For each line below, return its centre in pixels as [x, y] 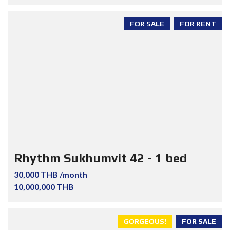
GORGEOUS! [145, 221]
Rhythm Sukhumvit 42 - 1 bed [101, 158]
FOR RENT [198, 23]
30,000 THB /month [51, 174]
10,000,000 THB [44, 186]
